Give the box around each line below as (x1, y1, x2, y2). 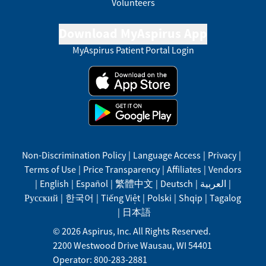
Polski (147, 192, 172, 204)
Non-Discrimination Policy (22, 149, 126, 161)
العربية (199, 178, 226, 189)
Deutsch (160, 178, 193, 189)
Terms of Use (24, 163, 76, 175)
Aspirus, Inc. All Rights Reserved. (81, 225, 211, 237)
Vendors (208, 163, 242, 175)
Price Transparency (83, 163, 160, 175)
